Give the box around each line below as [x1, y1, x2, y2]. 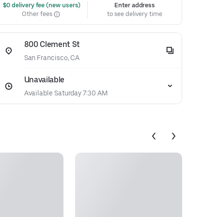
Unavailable [24, 75, 65, 84]
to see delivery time [107, 10, 162, 17]
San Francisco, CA [24, 54, 80, 62]
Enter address [114, 1, 155, 9]
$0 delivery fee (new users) [1, 1, 81, 9]
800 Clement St [24, 40, 80, 49]
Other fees [22, 10, 54, 17]
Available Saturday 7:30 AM [24, 89, 108, 97]
